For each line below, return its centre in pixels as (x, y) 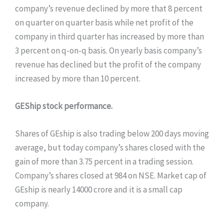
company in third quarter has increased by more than (109, 36)
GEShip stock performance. (64, 106)
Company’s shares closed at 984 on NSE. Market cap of (111, 175)
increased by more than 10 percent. (78, 78)
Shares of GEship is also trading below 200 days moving (112, 133)
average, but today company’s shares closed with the (110, 147)
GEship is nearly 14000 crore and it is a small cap (99, 189)
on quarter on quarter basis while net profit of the (104, 22)
